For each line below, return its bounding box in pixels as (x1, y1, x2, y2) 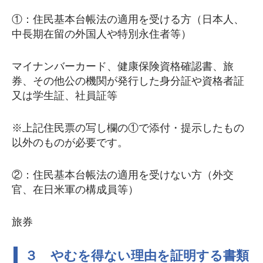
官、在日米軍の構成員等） (12, 183, 139, 196)
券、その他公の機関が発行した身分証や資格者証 (12, 75, 244, 87)
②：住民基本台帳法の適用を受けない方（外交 (12, 168, 234, 181)
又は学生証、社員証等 (12, 89, 117, 102)
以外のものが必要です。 (12, 136, 128, 149)
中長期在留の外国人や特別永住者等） (12, 28, 191, 41)
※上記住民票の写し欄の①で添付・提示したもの (12, 122, 244, 134)
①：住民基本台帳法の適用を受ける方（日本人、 (12, 13, 244, 26)
